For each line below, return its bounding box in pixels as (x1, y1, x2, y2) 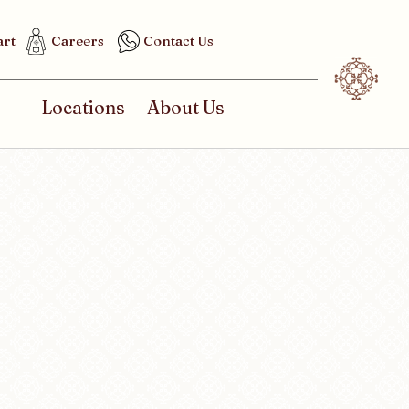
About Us (147, 96, 225, 119)
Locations (41, 96, 125, 119)
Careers (51, 32, 104, 49)
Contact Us (143, 32, 214, 49)
